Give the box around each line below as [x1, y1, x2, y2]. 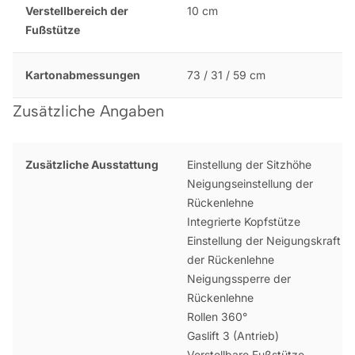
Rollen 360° [186, 309, 247, 323]
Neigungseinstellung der [186, 176, 313, 190]
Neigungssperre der [186, 271, 291, 285]
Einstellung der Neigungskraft [186, 233, 341, 247]
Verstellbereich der [25, 3, 128, 17]
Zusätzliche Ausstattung [25, 157, 158, 171]
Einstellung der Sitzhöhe [186, 157, 311, 171]
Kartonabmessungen [25, 67, 140, 82]
